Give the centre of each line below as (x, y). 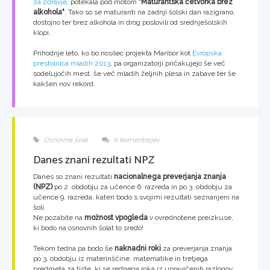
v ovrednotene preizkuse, (190, 217)
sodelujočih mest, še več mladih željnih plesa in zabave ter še (134, 73)
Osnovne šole (65, 140)
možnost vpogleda (116, 217)
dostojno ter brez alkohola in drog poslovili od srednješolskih (130, 22)
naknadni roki (138, 248)
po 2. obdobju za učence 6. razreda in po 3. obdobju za (142, 187)
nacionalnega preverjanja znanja (170, 176)
